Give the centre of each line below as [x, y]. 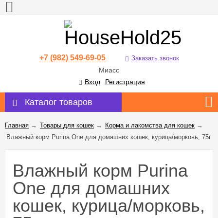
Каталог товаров [59, 102]
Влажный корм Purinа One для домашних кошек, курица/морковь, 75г [109, 137]
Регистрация [125, 82]
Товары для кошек [67, 126]
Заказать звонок [155, 58]
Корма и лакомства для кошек [150, 126]
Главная [17, 126]
